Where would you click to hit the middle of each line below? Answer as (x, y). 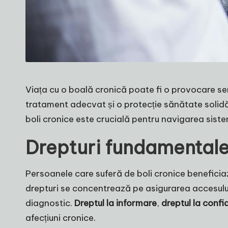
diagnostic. (50, 203)
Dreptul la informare (116, 203)
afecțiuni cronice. (61, 218)
